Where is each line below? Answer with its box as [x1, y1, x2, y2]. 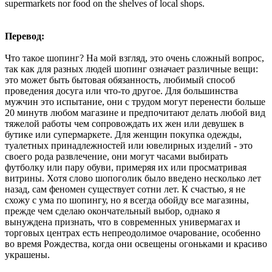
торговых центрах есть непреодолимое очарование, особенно [5, 227, 260, 238]
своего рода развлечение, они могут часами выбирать [5, 151, 228, 161]
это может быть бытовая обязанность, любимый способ [5, 74, 235, 85]
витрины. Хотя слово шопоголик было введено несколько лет [5, 172, 261, 183]
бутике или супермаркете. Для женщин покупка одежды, [5, 129, 242, 140]
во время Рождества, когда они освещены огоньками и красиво [5, 238, 267, 249]
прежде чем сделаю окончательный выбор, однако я [5, 205, 220, 216]
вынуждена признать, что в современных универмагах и [5, 216, 240, 227]
